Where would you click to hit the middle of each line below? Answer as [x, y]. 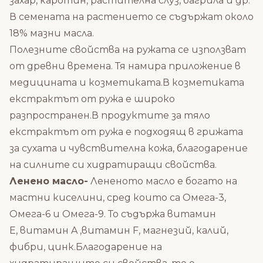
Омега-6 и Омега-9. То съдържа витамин [113, 214]
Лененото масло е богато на [163, 181]
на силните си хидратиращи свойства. [113, 165]
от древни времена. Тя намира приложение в [125, 66]
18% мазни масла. [52, 33]
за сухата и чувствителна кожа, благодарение [129, 148]
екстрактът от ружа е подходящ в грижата [126, 132]
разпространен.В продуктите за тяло [110, 115]
